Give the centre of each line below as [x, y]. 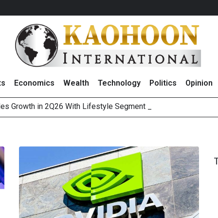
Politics [163, 83]
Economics [34, 83]
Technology [119, 83]
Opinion [199, 83]
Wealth [76, 83]
